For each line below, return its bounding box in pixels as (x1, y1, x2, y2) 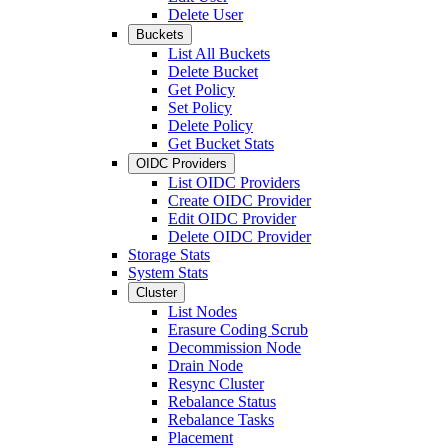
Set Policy (168, 99, 232, 116)
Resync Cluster (168, 375, 264, 392)
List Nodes (168, 303, 237, 320)
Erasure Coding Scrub (168, 321, 308, 338)
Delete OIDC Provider (168, 228, 311, 245)
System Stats (128, 264, 208, 281)
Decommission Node (168, 339, 301, 356)
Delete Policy (168, 117, 253, 134)
